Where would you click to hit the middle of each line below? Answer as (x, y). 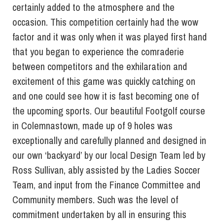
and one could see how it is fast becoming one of (106, 96)
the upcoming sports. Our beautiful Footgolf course (109, 111)
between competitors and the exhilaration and (100, 67)
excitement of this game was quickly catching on (104, 81)
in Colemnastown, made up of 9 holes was (92, 126)
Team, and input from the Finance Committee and (106, 185)
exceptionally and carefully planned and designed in (109, 141)
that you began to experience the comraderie (98, 52)
